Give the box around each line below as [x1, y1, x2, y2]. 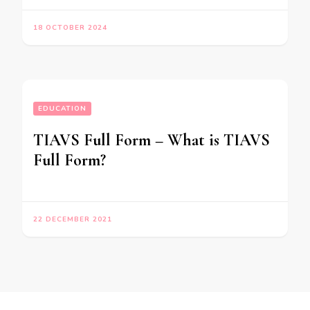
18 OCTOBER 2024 [33, 22, 107, 33]
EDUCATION [38, 103, 86, 113]
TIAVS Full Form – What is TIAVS [33, 129, 270, 150]
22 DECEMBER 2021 [33, 214, 112, 224]
